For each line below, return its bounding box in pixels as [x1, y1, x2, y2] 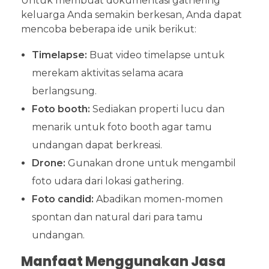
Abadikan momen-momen [93, 193, 223, 205]
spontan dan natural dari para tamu [31, 211, 203, 223]
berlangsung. [31, 85, 97, 97]
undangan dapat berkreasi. [31, 139, 162, 151]
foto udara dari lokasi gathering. [31, 175, 184, 187]
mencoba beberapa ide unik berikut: [21, 23, 196, 35]
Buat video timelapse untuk [86, 49, 225, 61]
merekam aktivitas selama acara [31, 67, 183, 79]
